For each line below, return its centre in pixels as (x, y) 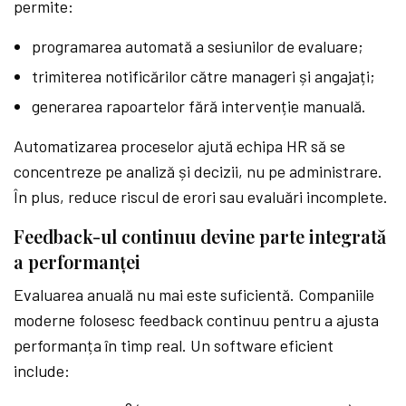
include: (42, 370)
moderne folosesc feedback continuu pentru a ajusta (197, 319)
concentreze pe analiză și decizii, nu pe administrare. (198, 171)
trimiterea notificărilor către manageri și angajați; (203, 76)
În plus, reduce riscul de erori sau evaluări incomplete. (201, 196)
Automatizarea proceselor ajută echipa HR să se (180, 145)
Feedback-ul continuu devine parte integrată (200, 236)
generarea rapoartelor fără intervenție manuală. (199, 106)
